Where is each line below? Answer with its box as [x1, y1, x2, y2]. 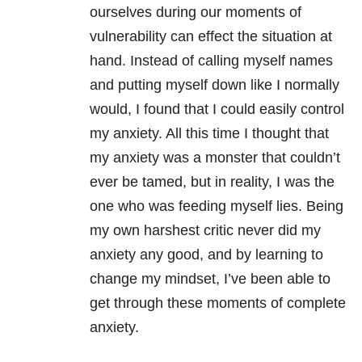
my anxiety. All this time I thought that [90, 125, 329, 142]
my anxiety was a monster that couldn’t [90, 149, 340, 166]
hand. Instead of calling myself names [90, 53, 333, 69]
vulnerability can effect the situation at [90, 28, 332, 45]
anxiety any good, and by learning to [90, 246, 323, 263]
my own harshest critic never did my [90, 222, 321, 239]
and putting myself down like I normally [90, 77, 339, 94]
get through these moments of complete [90, 295, 346, 312]
